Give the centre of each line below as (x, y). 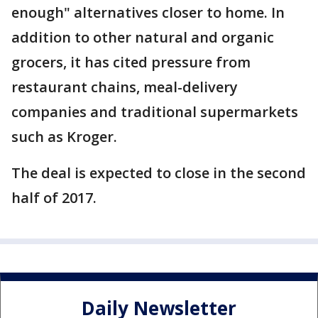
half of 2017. (54, 198)
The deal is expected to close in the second (159, 173)
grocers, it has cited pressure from (131, 62)
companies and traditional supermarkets (155, 112)
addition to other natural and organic (143, 38)
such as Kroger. (64, 137)
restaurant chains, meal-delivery (125, 87)
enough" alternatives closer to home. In (148, 13)
